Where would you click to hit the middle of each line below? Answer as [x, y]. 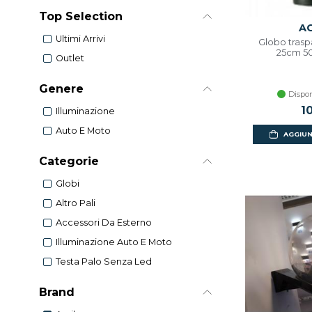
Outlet [70, 58]
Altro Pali [76, 203]
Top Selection [81, 16]
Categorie [69, 161]
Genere [61, 88]
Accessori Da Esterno [104, 223]
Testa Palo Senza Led [104, 262]
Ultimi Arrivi [80, 39]
